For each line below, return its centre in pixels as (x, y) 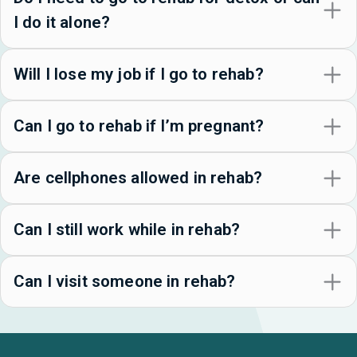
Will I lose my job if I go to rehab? (139, 75)
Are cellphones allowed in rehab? (138, 178)
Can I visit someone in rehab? (125, 282)
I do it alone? (62, 23)
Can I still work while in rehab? (127, 230)
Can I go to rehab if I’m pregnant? (139, 126)
